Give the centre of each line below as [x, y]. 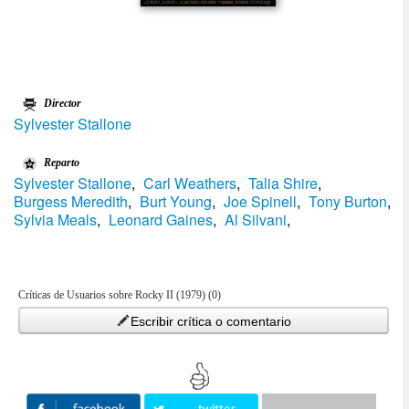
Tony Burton [348, 201]
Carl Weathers [190, 183]
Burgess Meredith [71, 201]
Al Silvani [256, 220]
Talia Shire [283, 183]
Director [63, 103]
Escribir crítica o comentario [210, 321]
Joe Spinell [260, 201]
